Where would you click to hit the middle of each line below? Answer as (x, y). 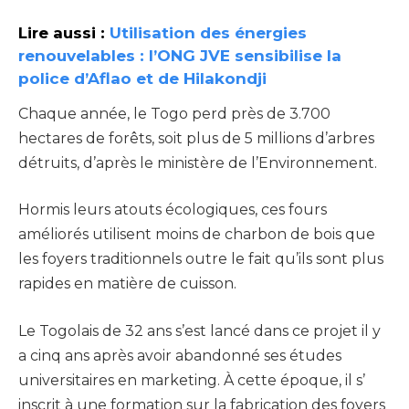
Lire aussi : (64, 32)
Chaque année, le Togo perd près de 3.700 (174, 113)
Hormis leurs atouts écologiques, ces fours (173, 210)
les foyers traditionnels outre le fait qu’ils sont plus (201, 259)
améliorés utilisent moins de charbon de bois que (197, 235)
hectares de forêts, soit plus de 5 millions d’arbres (196, 138)
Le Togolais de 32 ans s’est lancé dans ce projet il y (199, 330)
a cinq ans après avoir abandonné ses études (180, 355)
